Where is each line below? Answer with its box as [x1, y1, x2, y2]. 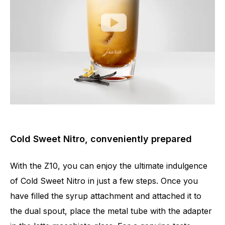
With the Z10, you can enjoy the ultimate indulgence [10, 160, 207, 171]
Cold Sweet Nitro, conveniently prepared [10, 133, 192, 144]
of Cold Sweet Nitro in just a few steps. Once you [10, 175, 198, 186]
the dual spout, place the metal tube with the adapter [10, 205, 212, 216]
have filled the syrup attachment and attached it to [10, 190, 201, 201]
